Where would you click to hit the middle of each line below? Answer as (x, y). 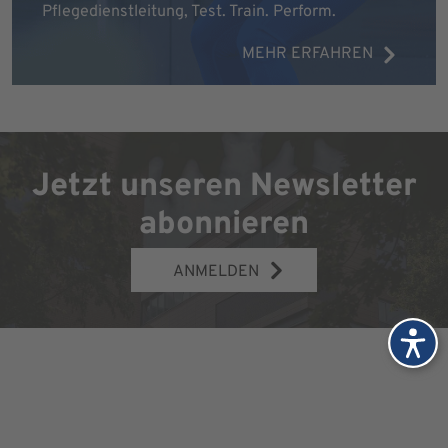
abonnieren (224, 225)
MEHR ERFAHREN (308, 53)
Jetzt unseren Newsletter (224, 187)
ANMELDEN (216, 272)
